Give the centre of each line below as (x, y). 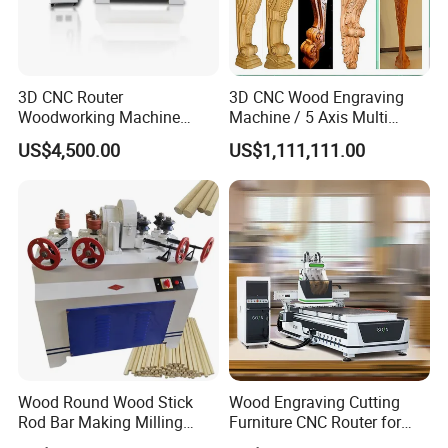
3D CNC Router (71, 96)
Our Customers (75, 343)
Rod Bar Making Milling (101, 422)
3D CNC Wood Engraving (316, 96)
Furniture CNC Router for (314, 422)
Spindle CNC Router (297, 136)
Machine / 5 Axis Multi (308, 116)
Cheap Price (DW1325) (98, 136)
